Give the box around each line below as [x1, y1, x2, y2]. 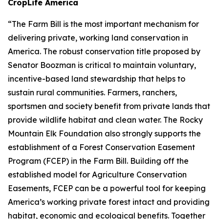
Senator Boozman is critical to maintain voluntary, [8, 60, 196, 70]
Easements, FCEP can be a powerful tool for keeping [8, 183, 206, 193]
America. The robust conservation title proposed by [8, 46, 200, 56]
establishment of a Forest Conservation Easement [8, 142, 195, 152]
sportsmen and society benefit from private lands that [8, 101, 210, 111]
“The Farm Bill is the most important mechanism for [8, 19, 199, 29]
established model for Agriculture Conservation [8, 170, 187, 179]
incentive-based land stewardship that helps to [8, 74, 185, 84]
